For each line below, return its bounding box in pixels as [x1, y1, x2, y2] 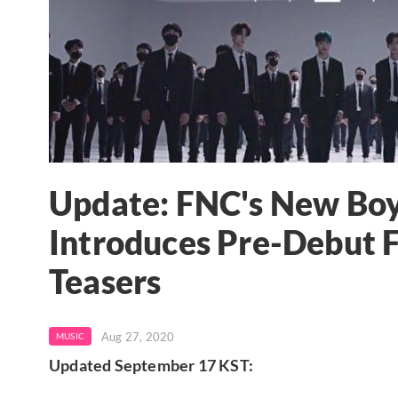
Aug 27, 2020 [101, 329, 175, 344]
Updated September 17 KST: [49, 354, 253, 375]
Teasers [49, 262, 162, 302]
